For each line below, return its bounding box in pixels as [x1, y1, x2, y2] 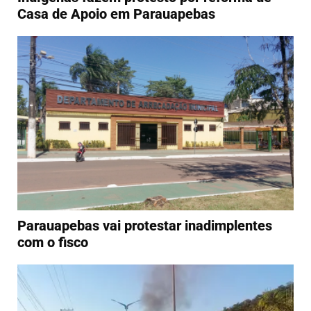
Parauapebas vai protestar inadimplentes [17, 217, 272, 234]
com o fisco [17, 233, 88, 251]
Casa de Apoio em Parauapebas [17, 6, 215, 23]
